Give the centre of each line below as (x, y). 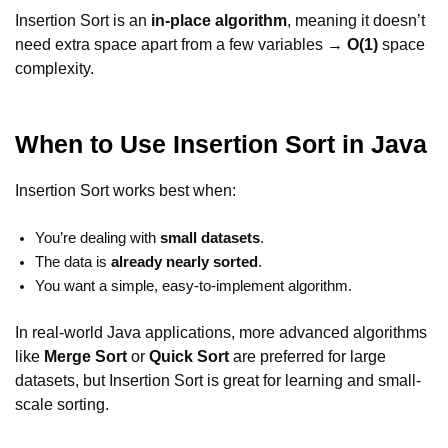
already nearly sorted (184, 261)
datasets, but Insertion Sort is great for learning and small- (218, 379)
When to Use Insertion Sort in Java (221, 143)
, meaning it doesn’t (356, 19)
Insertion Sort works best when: (125, 189)
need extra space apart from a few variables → (181, 43)
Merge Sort (85, 355)
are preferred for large (307, 355)
